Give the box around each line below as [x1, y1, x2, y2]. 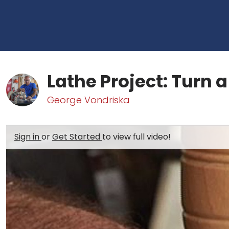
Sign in [14, 131, 41, 143]
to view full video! [102, 131, 171, 143]
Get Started [52, 131, 102, 143]
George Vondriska [47, 94, 130, 106]
